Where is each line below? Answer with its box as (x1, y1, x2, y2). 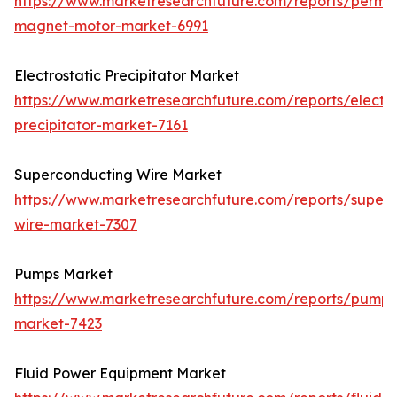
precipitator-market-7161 (14, 116, 188, 135)
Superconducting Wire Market (14, 166, 222, 184)
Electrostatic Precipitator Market (14, 66, 239, 85)
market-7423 (14, 315, 102, 333)
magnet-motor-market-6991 (14, 17, 208, 35)
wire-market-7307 (14, 215, 137, 234)
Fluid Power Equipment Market (14, 364, 226, 383)
